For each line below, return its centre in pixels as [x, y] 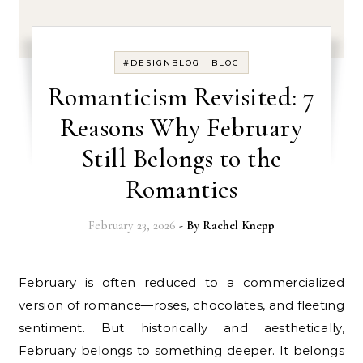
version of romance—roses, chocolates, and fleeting [181, 305]
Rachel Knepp [238, 226]
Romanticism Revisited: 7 [181, 97]
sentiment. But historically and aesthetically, [181, 328]
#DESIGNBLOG [161, 63]
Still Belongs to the [181, 159]
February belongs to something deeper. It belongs [181, 351]
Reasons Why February [181, 128]
